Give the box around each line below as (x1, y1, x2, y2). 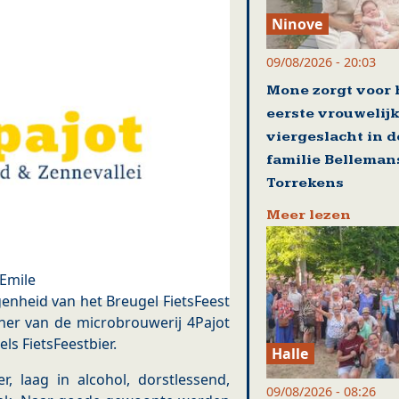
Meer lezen (265, 206, 351, 224)
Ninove (272, 13, 323, 34)
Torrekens (265, 174, 344, 191)
